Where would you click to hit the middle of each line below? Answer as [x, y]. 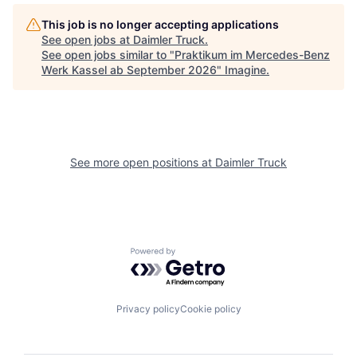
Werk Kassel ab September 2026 [129, 69]
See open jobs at [87, 39]
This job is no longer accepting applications [160, 24]
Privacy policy [148, 308]
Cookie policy [210, 308]
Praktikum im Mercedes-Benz [252, 54]
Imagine [245, 69]
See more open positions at [143, 162]
